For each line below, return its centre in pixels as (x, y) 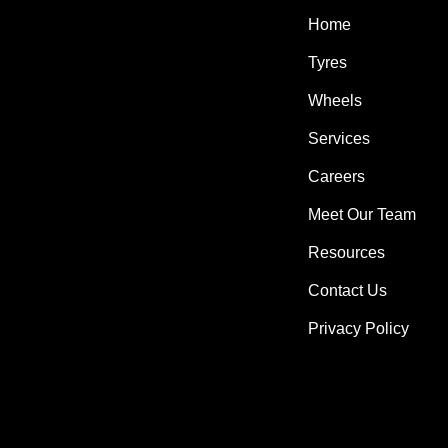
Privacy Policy (359, 328)
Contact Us (348, 290)
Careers (337, 176)
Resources (347, 252)
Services (339, 138)
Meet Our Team (362, 214)
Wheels (335, 100)
